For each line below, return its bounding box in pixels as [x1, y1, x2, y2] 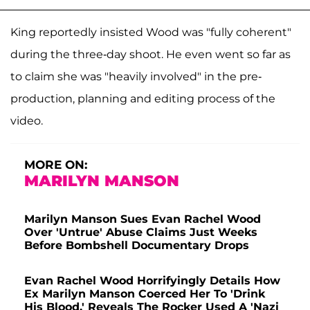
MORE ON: [24, 158, 87, 172]
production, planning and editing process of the [10, 92, 275, 106]
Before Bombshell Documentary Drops [24, 239, 249, 253]
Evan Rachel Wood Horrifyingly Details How [24, 274, 280, 288]
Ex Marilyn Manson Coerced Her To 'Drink [24, 287, 265, 301]
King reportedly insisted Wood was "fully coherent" [10, 26, 291, 39]
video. [10, 114, 43, 128]
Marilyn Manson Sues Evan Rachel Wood [24, 212, 261, 226]
